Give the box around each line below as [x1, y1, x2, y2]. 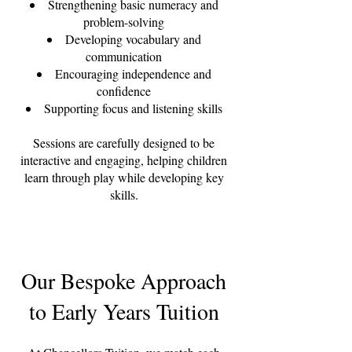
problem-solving [83, 13, 164, 30]
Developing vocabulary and [64, 31, 201, 47]
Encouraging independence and [54, 65, 211, 82]
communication [86, 48, 162, 64]
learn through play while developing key [24, 169, 224, 185]
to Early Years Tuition [28, 296, 219, 326]
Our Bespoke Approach [21, 266, 226, 295]
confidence [97, 82, 151, 99]
